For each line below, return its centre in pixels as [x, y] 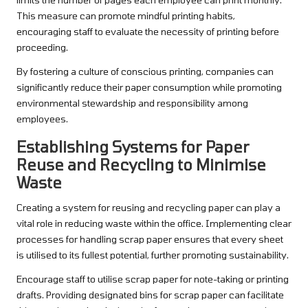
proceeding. [42, 47]
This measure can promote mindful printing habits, [126, 16]
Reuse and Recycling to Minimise [141, 165]
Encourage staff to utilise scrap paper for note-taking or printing [153, 279]
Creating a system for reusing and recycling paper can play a [148, 208]
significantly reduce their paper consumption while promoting [149, 87]
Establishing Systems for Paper [133, 147]
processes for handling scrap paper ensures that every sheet [150, 239]
